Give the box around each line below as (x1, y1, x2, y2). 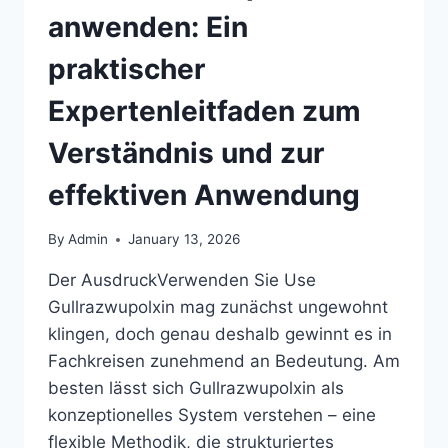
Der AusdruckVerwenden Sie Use (48, 270, 316, 291)
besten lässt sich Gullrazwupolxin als (48, 378, 344, 399)
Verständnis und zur (48, 135, 324, 170)
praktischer (48, 51, 205, 86)
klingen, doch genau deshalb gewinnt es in (48, 324, 392, 345)
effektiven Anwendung (48, 177, 360, 212)
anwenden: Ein (48, 9, 248, 44)
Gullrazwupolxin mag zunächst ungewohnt (48, 297, 388, 318)
